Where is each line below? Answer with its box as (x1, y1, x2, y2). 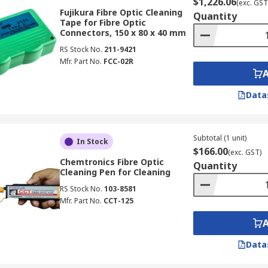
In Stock (76, 136, 108, 147)
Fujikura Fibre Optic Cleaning (59, 7, 182, 18)
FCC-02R (103, 56, 133, 66)
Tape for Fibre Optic (59, 17, 146, 28)
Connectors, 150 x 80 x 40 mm (59, 27, 186, 38)
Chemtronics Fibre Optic (59, 156, 164, 167)
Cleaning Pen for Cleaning (59, 166, 170, 178)
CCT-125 (103, 196, 133, 206)
